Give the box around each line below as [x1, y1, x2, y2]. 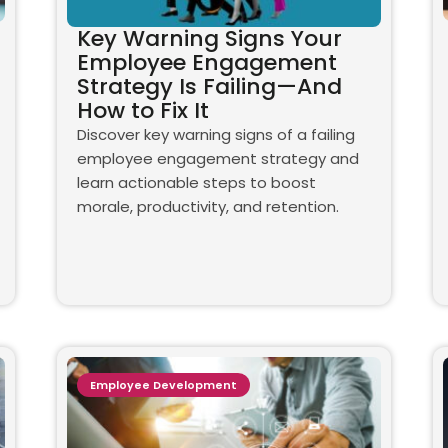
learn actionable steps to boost [77, 172, 317, 194]
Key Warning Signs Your [77, 23, 343, 55]
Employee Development [90, 377, 238, 394]
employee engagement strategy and [77, 148, 360, 170]
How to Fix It [77, 95, 210, 127]
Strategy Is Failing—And [77, 71, 343, 103]
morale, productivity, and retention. [77, 196, 340, 218]
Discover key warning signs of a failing [77, 124, 356, 146]
